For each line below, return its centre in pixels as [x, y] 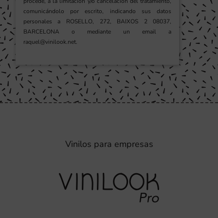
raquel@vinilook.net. [50, 42]
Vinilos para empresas [109, 144]
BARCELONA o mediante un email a [97, 32]
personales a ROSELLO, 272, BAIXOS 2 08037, [97, 22]
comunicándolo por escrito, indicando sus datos [97, 11]
